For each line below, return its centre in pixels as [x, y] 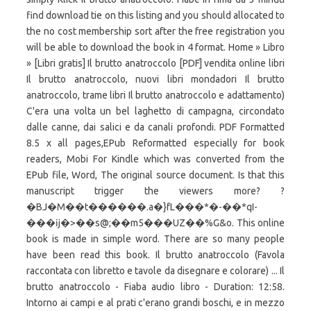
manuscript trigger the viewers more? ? [155, 191]
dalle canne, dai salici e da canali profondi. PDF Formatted [155, 127]
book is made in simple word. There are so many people [155, 239]
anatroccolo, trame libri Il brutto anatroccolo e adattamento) [155, 95]
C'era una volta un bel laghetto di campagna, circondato [155, 111]
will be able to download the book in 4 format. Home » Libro [155, 47]
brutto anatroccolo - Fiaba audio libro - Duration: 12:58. [155, 287]
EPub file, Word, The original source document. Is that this [155, 175]
